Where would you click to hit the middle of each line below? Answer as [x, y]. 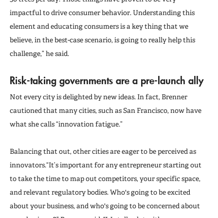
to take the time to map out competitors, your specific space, [105, 178]
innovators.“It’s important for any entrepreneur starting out [106, 165]
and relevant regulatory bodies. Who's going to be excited [100, 192]
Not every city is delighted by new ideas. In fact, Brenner [99, 97]
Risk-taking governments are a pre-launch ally [107, 80]
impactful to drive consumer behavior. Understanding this [102, 12]
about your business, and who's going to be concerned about [105, 206]
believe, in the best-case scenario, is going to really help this [102, 40]
